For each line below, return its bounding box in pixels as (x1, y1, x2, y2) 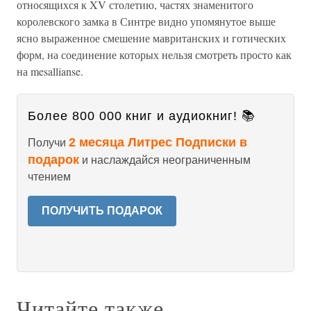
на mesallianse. (17, 64, 83, 78)
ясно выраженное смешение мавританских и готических (17, 31, 286, 45)
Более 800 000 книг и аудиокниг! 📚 (28, 109, 255, 123)
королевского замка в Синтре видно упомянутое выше (17, 14, 276, 28)
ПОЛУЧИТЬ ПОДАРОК (42, 205, 162, 217)
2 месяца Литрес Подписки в (69, 135, 247, 149)
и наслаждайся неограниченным (79, 154, 251, 166)
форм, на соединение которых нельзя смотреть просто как (17, 47, 292, 62)
